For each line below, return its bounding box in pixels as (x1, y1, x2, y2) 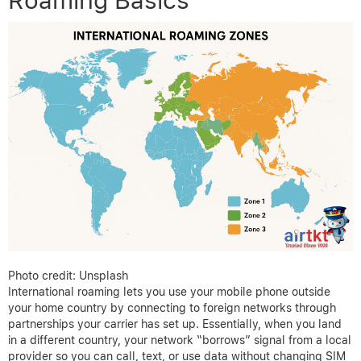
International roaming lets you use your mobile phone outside (8, 285, 330, 299)
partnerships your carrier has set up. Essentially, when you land (8, 317, 342, 331)
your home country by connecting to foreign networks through (8, 301, 336, 315)
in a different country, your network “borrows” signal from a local (8, 334, 351, 347)
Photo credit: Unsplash (8, 269, 128, 283)
